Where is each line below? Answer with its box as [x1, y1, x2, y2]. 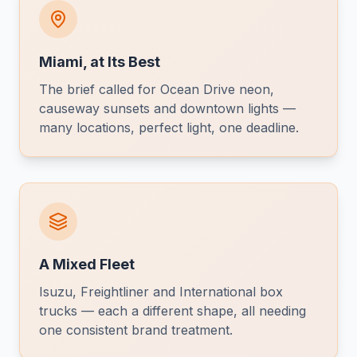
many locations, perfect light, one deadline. [39, 120, 299, 135]
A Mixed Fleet [39, 256, 135, 273]
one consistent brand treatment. [39, 322, 233, 338]
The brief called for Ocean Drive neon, [39, 81, 274, 97]
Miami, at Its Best [39, 53, 160, 70]
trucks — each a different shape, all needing [39, 303, 306, 319]
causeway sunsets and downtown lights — [39, 100, 296, 116]
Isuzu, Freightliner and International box [39, 284, 283, 300]
